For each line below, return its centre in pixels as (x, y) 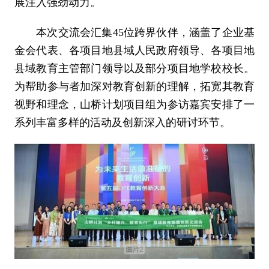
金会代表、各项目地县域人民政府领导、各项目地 (134, 50)
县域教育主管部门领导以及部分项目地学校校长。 (134, 68)
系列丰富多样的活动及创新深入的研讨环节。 (122, 122)
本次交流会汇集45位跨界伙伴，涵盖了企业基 (134, 32)
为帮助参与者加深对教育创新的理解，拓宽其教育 (134, 86)
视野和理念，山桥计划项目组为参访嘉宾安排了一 (134, 104)
